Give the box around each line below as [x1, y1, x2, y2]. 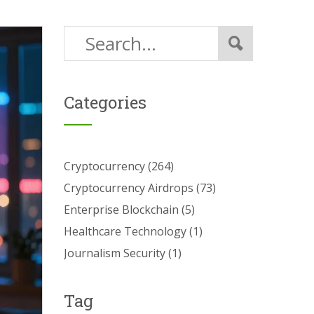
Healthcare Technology [64, 224, 189, 239]
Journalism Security [64, 245, 168, 261]
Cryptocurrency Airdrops [64, 180, 196, 196]
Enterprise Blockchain [64, 202, 182, 217]
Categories [64, 91, 146, 114]
